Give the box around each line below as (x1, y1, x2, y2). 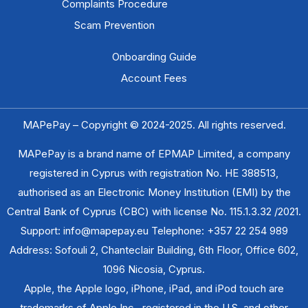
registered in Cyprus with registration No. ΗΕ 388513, (30, 166, 278, 180)
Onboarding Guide (111, 49, 197, 63)
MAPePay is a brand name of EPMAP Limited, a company (18, 147, 290, 161)
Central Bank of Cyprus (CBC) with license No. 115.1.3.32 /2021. (7, 205, 301, 219)
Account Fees (121, 71, 187, 85)
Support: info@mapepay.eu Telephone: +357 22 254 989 (20, 224, 288, 238)
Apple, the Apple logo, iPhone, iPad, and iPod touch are (24, 282, 284, 296)
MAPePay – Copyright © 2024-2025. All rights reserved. (22, 118, 286, 131)
